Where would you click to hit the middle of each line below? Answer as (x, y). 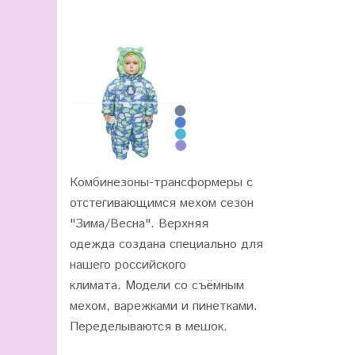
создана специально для (191, 244)
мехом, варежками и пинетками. (164, 306)
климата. (97, 286)
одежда (94, 244)
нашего (92, 265)
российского (151, 265)
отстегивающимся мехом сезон (162, 203)
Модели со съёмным (185, 286)
